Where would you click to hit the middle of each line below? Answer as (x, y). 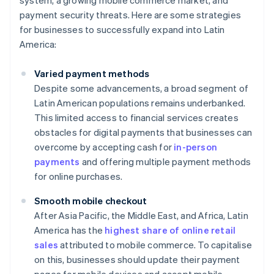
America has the (70, 230)
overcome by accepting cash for (104, 147)
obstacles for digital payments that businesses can (143, 132)
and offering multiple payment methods (165, 162)
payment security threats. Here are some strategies (131, 15)
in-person (196, 147)
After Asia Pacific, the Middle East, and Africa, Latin (141, 216)
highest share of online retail (170, 230)
